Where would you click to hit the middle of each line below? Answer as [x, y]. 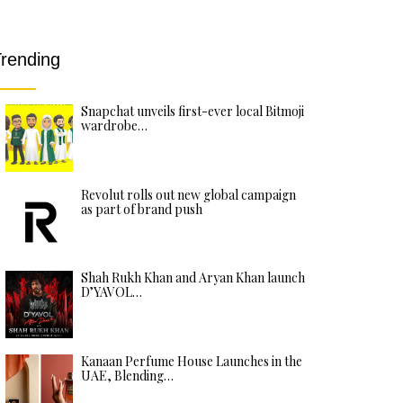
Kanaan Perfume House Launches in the [192, 361]
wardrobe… [114, 125]
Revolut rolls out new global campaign [188, 194]
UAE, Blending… [127, 375]
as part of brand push [142, 209]
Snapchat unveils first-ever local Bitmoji [193, 111]
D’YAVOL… [112, 292]
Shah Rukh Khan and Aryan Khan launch [193, 278]
